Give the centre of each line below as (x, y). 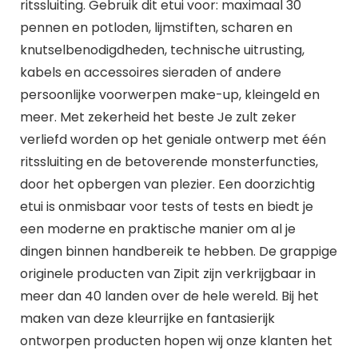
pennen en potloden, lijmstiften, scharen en (156, 27)
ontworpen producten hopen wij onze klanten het (176, 340)
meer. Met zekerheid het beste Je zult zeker (158, 117)
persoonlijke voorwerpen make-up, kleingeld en (169, 94)
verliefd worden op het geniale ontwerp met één (173, 139)
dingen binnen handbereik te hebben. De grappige (178, 251)
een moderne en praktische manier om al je (157, 229)
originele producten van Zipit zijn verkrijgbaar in (167, 273)
